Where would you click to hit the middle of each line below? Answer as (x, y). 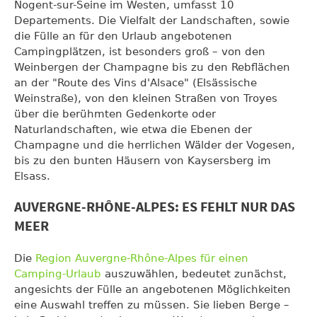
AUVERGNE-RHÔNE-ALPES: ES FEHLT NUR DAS (155, 207)
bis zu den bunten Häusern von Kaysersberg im (143, 160)
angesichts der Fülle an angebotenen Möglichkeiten (152, 289)
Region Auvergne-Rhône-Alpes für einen (142, 258)
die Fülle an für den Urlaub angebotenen (123, 36)
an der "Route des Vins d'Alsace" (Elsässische (136, 82)
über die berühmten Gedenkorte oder (115, 114)
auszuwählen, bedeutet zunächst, (194, 273)
